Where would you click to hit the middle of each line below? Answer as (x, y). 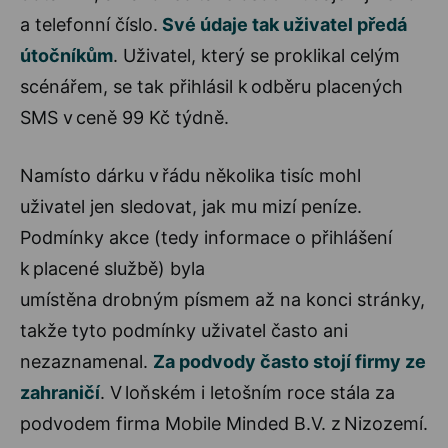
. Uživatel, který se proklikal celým (256, 55)
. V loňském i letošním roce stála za (247, 392)
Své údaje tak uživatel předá (282, 24)
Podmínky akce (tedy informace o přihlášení (206, 237)
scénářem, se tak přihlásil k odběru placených (211, 86)
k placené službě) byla (112, 268)
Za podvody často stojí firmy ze (289, 361)
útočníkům (66, 55)
